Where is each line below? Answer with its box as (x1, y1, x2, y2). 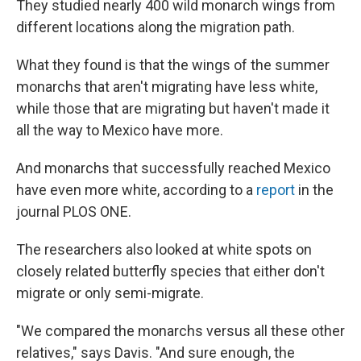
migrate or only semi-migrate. (16, 284, 204, 302)
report (256, 181, 295, 199)
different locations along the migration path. (16, 19, 295, 36)
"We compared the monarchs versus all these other (16, 322, 345, 340)
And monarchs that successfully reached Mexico (16, 160, 330, 177)
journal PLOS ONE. (16, 203, 131, 221)
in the (295, 181, 334, 199)
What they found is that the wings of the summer (16, 56, 330, 74)
